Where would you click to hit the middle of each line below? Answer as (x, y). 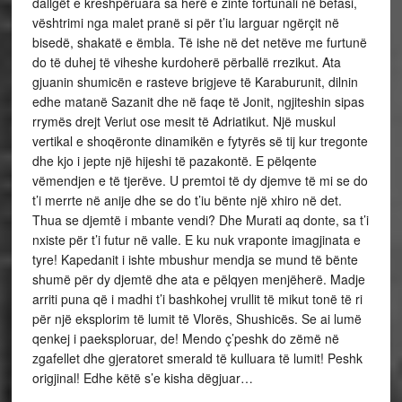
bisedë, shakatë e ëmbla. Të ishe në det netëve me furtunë (199, 42)
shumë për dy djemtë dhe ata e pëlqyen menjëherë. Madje (198, 279)
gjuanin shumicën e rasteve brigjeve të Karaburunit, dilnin (195, 82)
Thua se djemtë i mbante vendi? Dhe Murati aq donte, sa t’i (200, 220)
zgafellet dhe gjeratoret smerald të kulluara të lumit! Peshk (197, 358)
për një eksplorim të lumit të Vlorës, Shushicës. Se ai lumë (197, 319)
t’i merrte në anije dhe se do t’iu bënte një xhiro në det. (187, 200)
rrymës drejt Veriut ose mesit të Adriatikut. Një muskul (184, 121)
